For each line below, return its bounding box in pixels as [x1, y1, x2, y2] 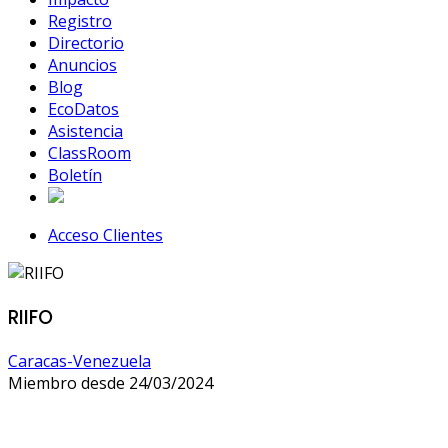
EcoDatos [48, 98, 119, 120]
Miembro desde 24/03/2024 [8, 372, 213, 395]
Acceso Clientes [48, 224, 163, 246]
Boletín [48, 164, 102, 186]
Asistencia [48, 120, 123, 142]
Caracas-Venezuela [8, 350, 151, 373]
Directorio [48, 32, 124, 54]
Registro [48, 10, 112, 32]
